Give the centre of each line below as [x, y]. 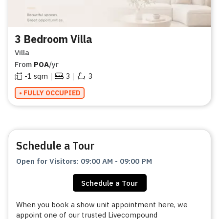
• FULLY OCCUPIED [50, 93]
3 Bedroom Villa [54, 39]
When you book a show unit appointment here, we [102, 205]
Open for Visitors [46, 161]
